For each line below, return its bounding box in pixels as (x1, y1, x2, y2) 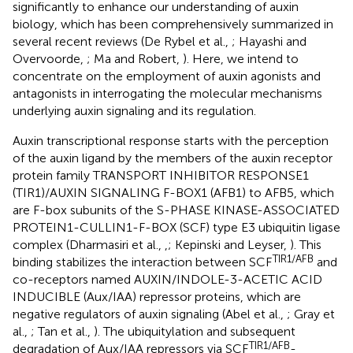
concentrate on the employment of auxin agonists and (13, 68, 321, 84)
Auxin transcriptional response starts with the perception (13, 132, 329, 148)
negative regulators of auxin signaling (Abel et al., (13, 306, 287, 321)
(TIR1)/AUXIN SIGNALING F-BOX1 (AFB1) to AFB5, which (13, 184, 334, 200)
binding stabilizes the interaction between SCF (13, 254, 272, 269)
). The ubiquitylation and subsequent (94, 323, 295, 339)
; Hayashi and (232, 33, 307, 49)
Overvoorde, (13, 50, 87, 66)
